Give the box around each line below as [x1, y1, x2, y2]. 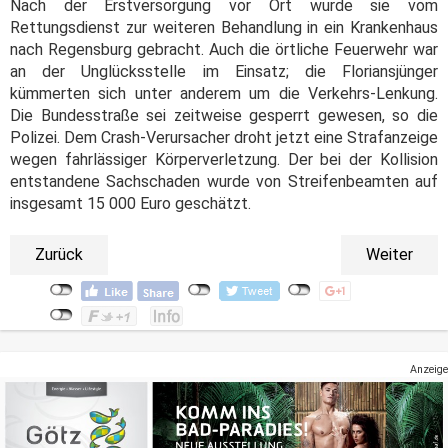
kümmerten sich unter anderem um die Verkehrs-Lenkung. [10, 83, 438, 103]
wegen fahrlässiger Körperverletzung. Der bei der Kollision [10, 149, 438, 169]
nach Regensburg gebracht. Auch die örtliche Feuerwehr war [10, 39, 438, 59]
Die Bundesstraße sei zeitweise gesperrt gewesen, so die [10, 105, 438, 125]
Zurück [35, 244, 83, 264]
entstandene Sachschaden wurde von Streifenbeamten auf [10, 171, 438, 191]
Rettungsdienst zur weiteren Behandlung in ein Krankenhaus [10, 17, 438, 37]
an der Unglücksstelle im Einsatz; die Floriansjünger [10, 61, 438, 81]
